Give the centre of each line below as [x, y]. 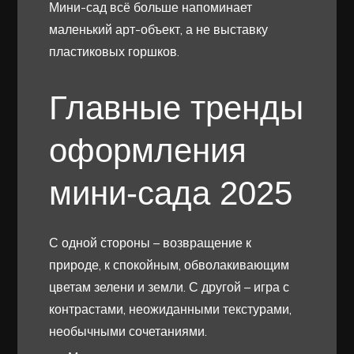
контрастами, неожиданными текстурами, [171, 309]
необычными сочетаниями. [128, 331]
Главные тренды [177, 108]
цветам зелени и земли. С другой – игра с [169, 287]
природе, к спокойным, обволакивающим [169, 265]
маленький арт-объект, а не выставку [159, 30]
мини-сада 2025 [171, 194]
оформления [148, 151]
